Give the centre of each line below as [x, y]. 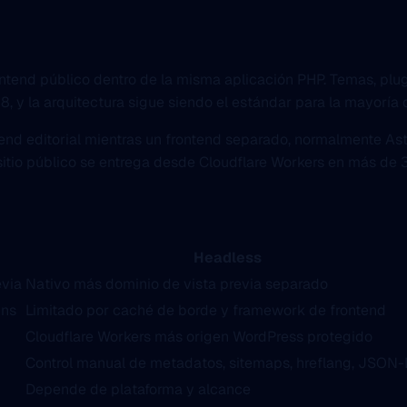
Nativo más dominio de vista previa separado [177, 284]
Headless [227, 258]
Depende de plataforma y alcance [138, 390]
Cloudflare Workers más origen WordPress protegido [199, 337]
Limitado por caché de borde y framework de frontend [206, 311]
